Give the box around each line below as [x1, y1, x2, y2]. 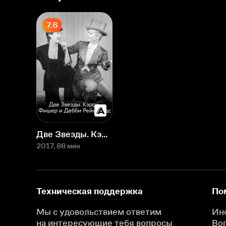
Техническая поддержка [36, 186, 143, 196]
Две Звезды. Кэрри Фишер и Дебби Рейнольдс [101, 129, 107, 139]
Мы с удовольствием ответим [36, 207, 161, 217]
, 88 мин [53, 141, 80, 150]
